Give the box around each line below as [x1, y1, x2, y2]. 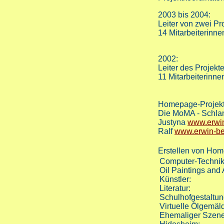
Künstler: [159, 175, 191, 184]
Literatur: [159, 184, 190, 193]
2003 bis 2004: [158, 10, 210, 19]
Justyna [158, 118, 187, 127]
